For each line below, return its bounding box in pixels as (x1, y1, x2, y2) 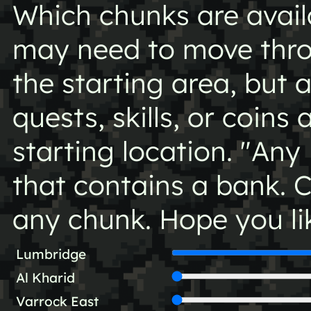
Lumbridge (15, 245, 86, 262)
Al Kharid (15, 269, 75, 286)
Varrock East (15, 292, 99, 310)
